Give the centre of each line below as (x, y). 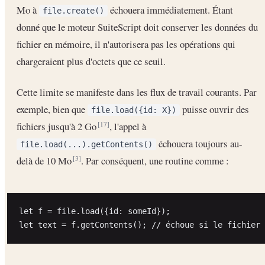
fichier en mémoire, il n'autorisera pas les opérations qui (126, 44)
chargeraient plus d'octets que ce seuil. (91, 62)
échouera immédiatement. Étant (170, 10)
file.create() (73, 11)
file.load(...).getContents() (86, 145)
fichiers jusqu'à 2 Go (58, 127)
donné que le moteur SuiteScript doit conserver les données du (137, 27)
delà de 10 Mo (45, 161)
